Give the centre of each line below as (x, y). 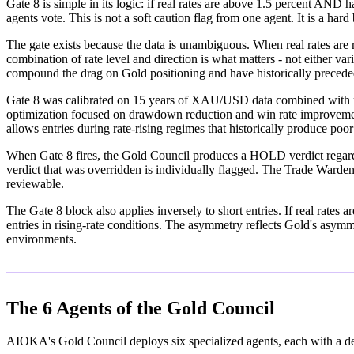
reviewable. (35, 183)
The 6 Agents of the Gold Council (141, 308)
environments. (41, 239)
